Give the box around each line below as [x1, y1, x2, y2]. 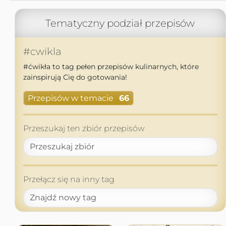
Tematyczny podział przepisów [45, 17, 195, 29]
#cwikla [23, 45, 62, 58]
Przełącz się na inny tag [23, 175, 115, 185]
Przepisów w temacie [27, 93, 114, 103]
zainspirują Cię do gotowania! [23, 73, 127, 82]
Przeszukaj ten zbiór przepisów [23, 124, 145, 134]
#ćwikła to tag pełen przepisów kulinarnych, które [23, 62, 199, 71]
